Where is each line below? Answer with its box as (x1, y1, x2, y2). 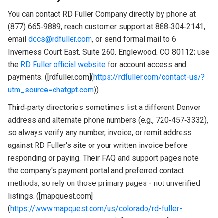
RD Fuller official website (20, 59, 106, 69)
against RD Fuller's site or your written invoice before (7, 140, 188, 150)
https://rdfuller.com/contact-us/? (93, 72, 205, 82)
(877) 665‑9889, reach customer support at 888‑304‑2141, (7, 21, 205, 31)
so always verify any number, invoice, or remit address (7, 127, 192, 137)
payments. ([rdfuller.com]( (7, 72, 93, 82)
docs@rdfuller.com (28, 34, 92, 44)
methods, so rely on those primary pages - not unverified (7, 178, 200, 188)
